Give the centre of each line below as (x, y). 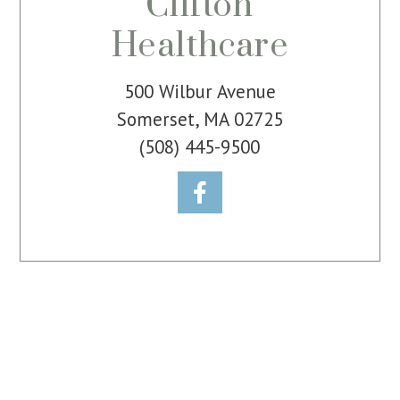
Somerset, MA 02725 (200, 119)
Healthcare (200, 46)
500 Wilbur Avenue (200, 92)
